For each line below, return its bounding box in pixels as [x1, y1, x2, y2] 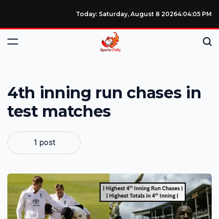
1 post [33, 137, 55, 147]
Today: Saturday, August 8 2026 [75, 10, 177, 18]
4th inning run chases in [7, 83, 201, 103]
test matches [7, 102, 111, 121]
